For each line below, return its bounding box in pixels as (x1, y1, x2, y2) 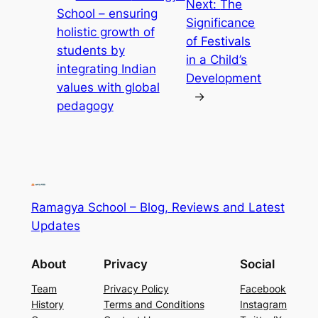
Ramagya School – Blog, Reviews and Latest (31, 200, 285, 215)
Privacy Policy (103, 282, 169, 295)
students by (56, 43, 125, 58)
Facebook (240, 282, 287, 295)
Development (186, 71, 262, 86)
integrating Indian (56, 62, 156, 77)
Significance (186, 16, 256, 31)
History (31, 297, 64, 310)
